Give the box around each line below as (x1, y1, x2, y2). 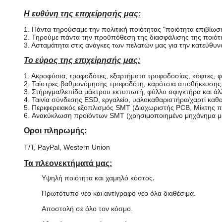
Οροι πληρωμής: (24, 126, 87, 135)
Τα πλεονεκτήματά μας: (24, 159, 112, 167)
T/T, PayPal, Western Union (24, 143, 110, 151)
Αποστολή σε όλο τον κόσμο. (42, 205, 133, 213)
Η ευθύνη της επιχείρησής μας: (24, 9, 141, 18)
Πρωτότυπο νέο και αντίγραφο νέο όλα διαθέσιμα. (42, 189, 196, 197)
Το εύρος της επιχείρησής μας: (24, 56, 140, 64)
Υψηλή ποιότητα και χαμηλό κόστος (42, 174, 153, 182)
